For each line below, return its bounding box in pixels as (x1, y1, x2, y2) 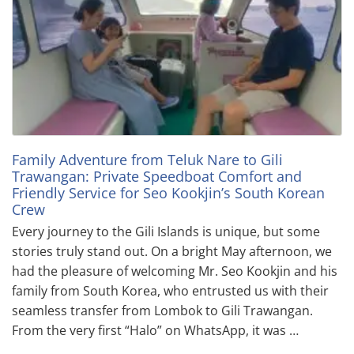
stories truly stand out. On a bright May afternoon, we (12, 242, 332, 260)
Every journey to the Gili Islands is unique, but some (12, 222, 320, 240)
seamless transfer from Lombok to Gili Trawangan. (12, 301, 313, 319)
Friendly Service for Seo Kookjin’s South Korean (12, 183, 325, 202)
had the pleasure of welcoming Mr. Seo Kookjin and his (12, 262, 337, 280)
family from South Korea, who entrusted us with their (12, 281, 329, 299)
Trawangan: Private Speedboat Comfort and (12, 166, 302, 186)
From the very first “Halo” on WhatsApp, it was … (12, 321, 299, 339)
